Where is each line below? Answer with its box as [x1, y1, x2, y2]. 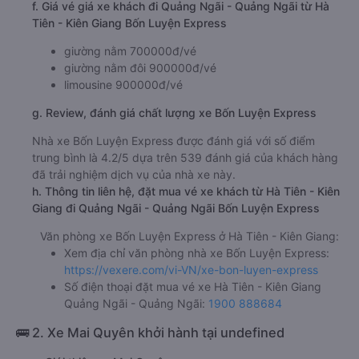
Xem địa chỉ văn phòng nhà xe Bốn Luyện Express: [64, 245, 329, 260]
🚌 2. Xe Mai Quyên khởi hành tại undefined [16, 324, 284, 341]
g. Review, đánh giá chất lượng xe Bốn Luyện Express [32, 105, 317, 119]
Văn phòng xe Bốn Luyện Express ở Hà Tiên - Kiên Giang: [40, 228, 339, 243]
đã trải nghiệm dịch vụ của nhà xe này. [32, 167, 236, 181]
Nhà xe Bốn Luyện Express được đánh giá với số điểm [32, 133, 315, 147]
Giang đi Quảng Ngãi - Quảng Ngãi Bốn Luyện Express [32, 200, 320, 215]
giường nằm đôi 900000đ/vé [64, 60, 216, 75]
